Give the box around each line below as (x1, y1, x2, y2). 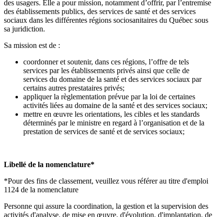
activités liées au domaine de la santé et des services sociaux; (23, 101, 207, 110)
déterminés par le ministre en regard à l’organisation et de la (23, 119, 204, 127)
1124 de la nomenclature (4, 186, 78, 194)
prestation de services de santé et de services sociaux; (23, 127, 185, 136)
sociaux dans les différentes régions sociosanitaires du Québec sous (4, 16, 208, 25)
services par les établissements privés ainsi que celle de (23, 66, 189, 75)
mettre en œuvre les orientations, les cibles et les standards (23, 110, 200, 119)
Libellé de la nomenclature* (4, 160, 94, 169)
